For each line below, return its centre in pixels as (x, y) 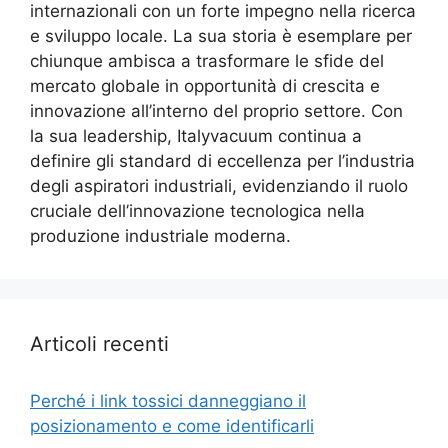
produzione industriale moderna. (160, 236)
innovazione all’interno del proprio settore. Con (216, 111)
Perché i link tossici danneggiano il (168, 401)
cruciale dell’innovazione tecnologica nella (197, 211)
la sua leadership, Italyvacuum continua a (196, 136)
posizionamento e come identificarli (172, 426)
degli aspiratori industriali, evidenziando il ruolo (219, 186)
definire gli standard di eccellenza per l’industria (222, 161)
